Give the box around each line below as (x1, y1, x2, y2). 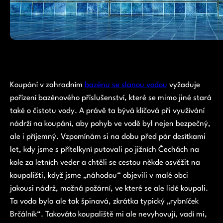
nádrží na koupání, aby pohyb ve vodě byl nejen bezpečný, (10, 119, 211, 128)
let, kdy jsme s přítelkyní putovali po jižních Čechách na (10, 145, 199, 154)
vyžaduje (167, 81, 200, 89)
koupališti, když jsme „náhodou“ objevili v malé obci (10, 171, 188, 180)
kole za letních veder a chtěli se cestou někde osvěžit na (10, 158, 200, 167)
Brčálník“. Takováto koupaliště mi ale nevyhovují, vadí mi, (10, 210, 207, 219)
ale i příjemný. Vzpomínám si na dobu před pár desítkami (10, 132, 206, 141)
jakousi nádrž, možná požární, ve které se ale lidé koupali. (10, 184, 208, 193)
